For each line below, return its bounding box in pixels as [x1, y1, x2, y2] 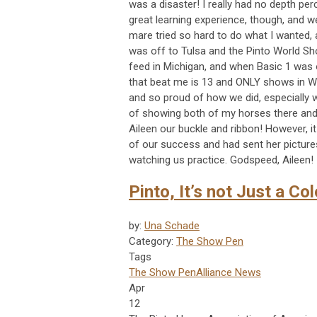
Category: [129, 235, 176, 248]
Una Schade [144, 219, 200, 233]
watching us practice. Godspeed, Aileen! [129, 154, 313, 167]
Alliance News [196, 266, 261, 279]
